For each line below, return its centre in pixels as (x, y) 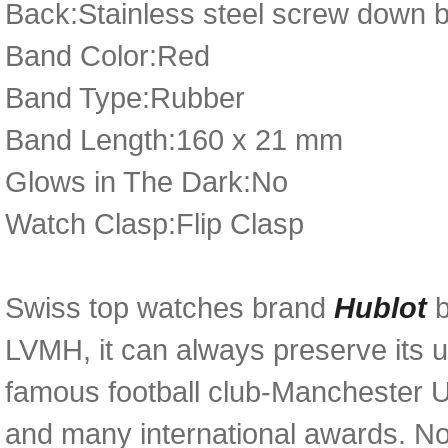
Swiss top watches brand (169, 307)
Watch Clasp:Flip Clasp (154, 223)
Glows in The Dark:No (146, 181)
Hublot (384, 307)
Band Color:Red (107, 55)
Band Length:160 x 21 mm (174, 139)
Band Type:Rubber (125, 97)
